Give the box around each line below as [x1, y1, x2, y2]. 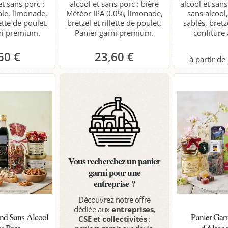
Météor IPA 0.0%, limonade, [66, 8, 163, 18]
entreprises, [111, 204, 155, 214]
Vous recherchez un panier [68, 154, 161, 167]
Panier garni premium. [75, 27, 154, 38]
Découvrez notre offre [78, 194, 151, 205]
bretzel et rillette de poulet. [67, 17, 162, 28]
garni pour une [89, 165, 140, 179]
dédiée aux [74, 204, 112, 214]
